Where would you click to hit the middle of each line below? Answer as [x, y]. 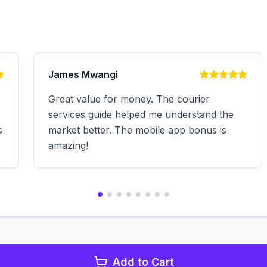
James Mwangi [83, 74]
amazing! [68, 145]
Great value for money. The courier [129, 99]
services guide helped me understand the [141, 114]
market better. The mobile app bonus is [137, 130]
